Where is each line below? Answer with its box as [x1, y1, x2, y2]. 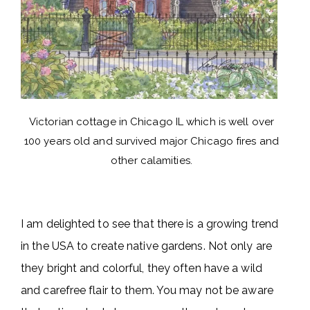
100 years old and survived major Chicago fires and [24, 135, 279, 148]
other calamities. [111, 154, 192, 167]
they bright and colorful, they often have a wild [21, 262, 262, 275]
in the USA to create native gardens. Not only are [21, 239, 272, 253]
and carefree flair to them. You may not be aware [21, 284, 273, 298]
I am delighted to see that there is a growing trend [21, 217, 279, 231]
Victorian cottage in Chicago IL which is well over [28, 116, 274, 129]
